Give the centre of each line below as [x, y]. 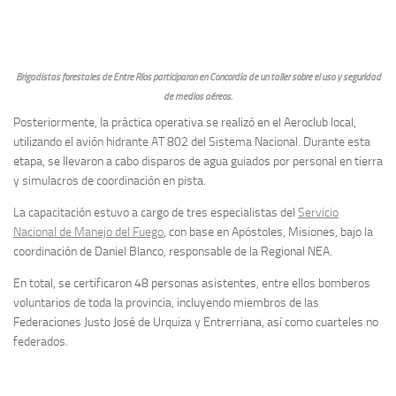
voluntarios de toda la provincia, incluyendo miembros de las [166, 302]
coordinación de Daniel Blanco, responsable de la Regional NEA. [173, 251]
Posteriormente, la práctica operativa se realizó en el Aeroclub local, [185, 122]
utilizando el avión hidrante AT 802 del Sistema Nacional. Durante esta [192, 141]
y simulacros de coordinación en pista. [110, 180]
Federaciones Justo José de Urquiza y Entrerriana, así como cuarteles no [196, 322]
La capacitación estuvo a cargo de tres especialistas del [156, 212]
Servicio [318, 212]
